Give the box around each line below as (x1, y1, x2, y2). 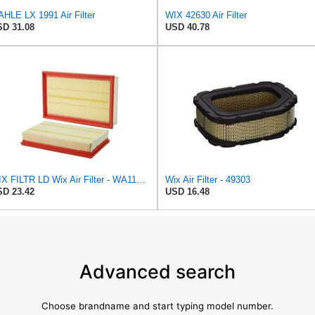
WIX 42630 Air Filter (165, 10, 247, 21)
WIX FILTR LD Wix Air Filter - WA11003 (136, 174, 146, 186)
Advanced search (79, 259, 236, 283)
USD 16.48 (165, 186, 210, 198)
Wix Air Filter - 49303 (165, 174, 250, 186)
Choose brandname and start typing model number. (41, 300, 274, 311)
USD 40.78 (165, 22, 210, 33)
